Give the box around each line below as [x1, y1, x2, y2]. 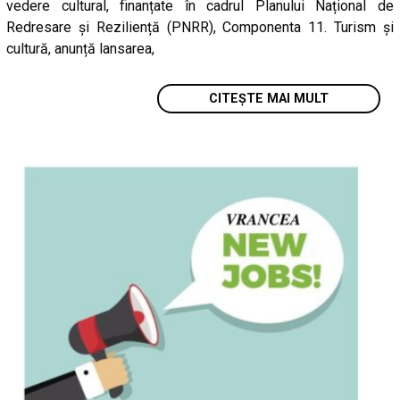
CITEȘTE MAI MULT [208, 90, 329, 106]
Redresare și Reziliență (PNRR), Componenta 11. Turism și [6, 18, 394, 36]
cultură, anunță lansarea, [6, 39, 155, 57]
